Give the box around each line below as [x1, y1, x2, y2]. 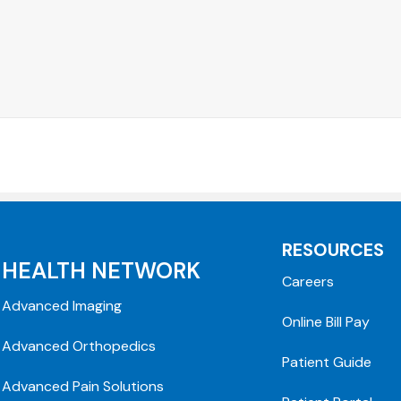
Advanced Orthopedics [2, 336, 157, 355]
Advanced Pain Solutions [2, 376, 165, 396]
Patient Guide [282, 352, 372, 371]
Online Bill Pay [282, 311, 371, 331]
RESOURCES [282, 237, 385, 261]
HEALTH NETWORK [2, 255, 201, 286]
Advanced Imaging [2, 295, 123, 315]
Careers [282, 271, 335, 291]
